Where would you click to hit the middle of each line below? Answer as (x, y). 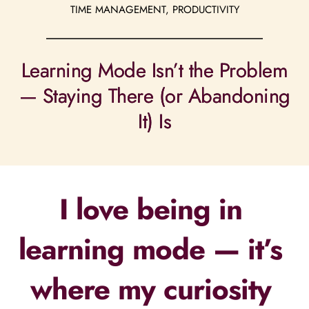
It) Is (154, 121)
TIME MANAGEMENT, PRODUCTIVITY (154, 10)
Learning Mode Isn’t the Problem (154, 70)
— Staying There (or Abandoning (154, 96)
